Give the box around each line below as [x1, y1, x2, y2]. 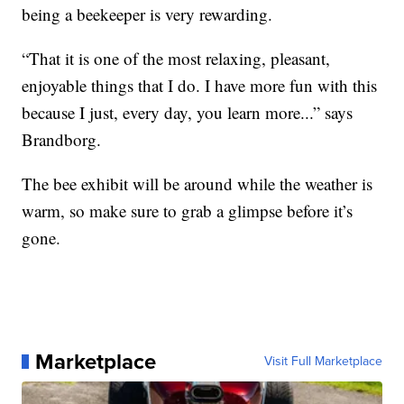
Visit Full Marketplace [263, 351, 382, 371]
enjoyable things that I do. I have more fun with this [22, 73, 378, 96]
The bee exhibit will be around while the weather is [22, 171, 373, 195]
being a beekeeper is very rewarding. [22, 2, 273, 25]
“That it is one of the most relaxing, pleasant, [22, 46, 331, 69]
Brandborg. [22, 127, 102, 151]
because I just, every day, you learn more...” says [22, 100, 353, 124]
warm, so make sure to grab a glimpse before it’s [22, 198, 353, 222]
